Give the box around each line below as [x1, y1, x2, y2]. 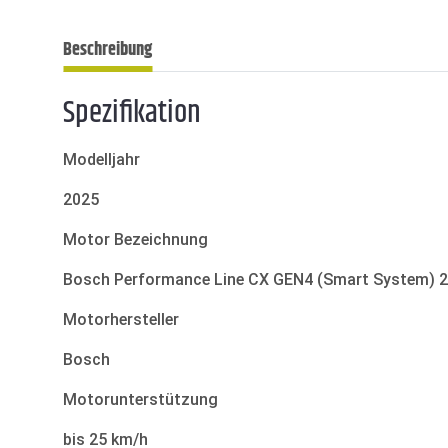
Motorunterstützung [63, 390, 218, 410]
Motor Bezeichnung [63, 230, 208, 250]
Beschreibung [63, 36, 152, 65]
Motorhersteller [63, 310, 179, 330]
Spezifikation [63, 91, 201, 137]
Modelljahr [63, 150, 140, 170]
